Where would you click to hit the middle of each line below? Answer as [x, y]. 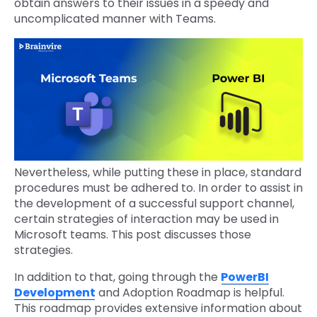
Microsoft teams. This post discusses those [133, 235]
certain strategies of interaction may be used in [146, 219]
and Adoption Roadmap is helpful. [190, 293]
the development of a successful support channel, [154, 204]
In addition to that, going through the [117, 277]
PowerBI [245, 277]
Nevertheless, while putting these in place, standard [158, 173]
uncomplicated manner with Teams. [116, 19]
